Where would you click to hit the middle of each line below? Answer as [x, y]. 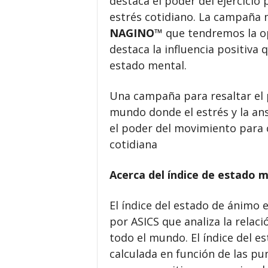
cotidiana [133, 144]
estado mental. [148, 65]
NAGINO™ [136, 33]
